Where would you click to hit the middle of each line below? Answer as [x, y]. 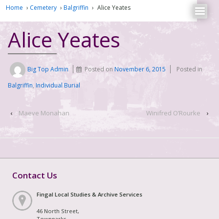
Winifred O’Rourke [173, 113]
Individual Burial [58, 86]
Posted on [100, 69]
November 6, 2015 [140, 69]
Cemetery [43, 7]
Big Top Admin [48, 69]
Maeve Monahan [44, 113]
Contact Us [35, 175]
